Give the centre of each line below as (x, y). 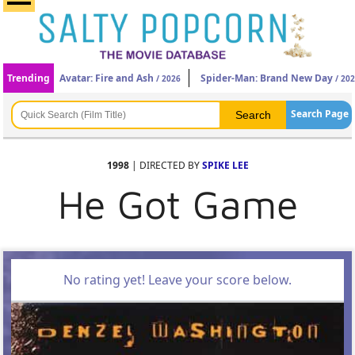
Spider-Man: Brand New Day (267, 78)
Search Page (319, 114)
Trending (29, 78)
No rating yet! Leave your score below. (177, 280)
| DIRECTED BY (165, 165)
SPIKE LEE (225, 165)
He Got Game (177, 204)
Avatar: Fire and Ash (107, 78)
